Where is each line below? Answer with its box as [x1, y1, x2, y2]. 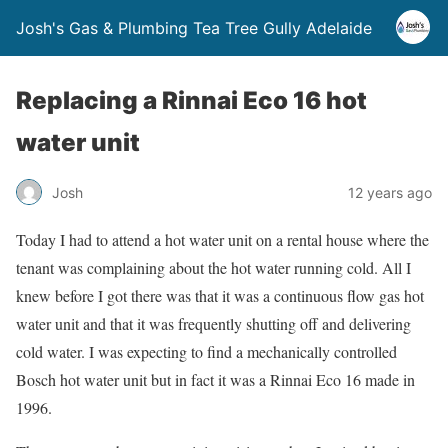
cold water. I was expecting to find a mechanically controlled [16, 341, 397, 362]
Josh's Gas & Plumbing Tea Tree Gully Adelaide [16, 18, 372, 38]
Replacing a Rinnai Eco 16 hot [16, 86, 367, 115]
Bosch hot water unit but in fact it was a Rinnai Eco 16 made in [16, 369, 415, 390]
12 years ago [348, 183, 432, 201]
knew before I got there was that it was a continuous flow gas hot [16, 285, 424, 306]
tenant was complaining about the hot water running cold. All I [16, 257, 411, 278]
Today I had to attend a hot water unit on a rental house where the [16, 229, 429, 250]
